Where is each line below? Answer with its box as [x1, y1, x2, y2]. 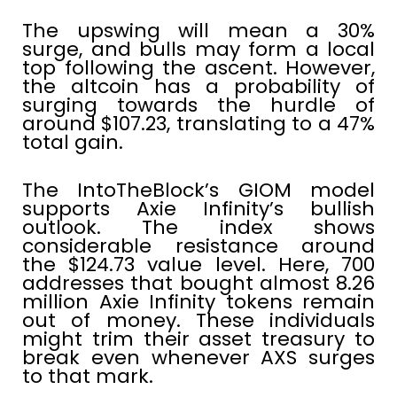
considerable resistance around [22, 232, 375, 261]
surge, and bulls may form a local [22, 35, 375, 64]
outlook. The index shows [22, 214, 375, 242]
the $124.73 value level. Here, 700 [22, 251, 375, 279]
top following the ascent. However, [22, 54, 375, 82]
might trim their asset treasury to [22, 325, 375, 354]
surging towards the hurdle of [22, 91, 375, 120]
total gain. [22, 128, 123, 157]
